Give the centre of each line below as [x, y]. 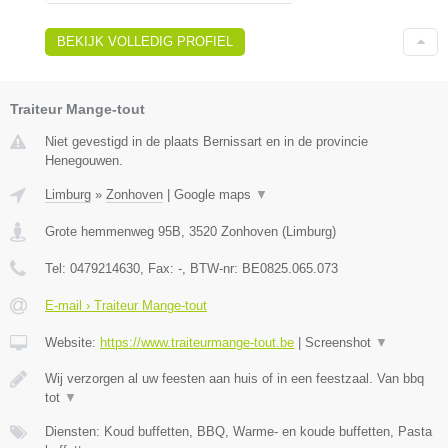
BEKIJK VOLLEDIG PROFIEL [145, 41]
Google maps [214, 194]
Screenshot [340, 342]
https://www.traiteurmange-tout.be [197, 342]
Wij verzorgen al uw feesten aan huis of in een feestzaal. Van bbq [234, 378]
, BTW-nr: [212, 268]
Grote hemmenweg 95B [113, 231]
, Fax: [159, 268]
